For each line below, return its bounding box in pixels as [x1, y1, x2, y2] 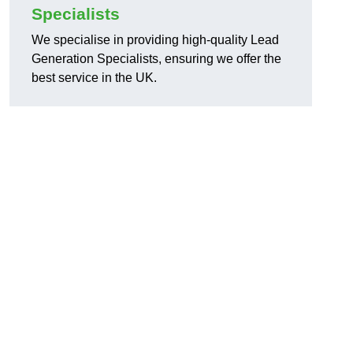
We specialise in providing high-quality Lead [32, 33, 279, 47]
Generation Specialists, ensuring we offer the [32, 52, 281, 66]
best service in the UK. [32, 71, 157, 85]
